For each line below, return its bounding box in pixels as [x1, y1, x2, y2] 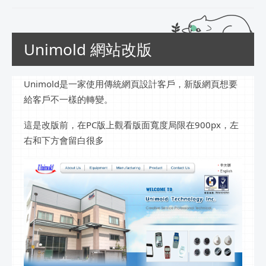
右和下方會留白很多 [24, 134, 104, 146]
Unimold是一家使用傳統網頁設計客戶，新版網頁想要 [24, 77, 237, 90]
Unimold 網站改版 [24, 39, 152, 60]
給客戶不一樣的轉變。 [24, 93, 113, 105]
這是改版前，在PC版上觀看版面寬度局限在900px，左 [24, 118, 239, 131]
